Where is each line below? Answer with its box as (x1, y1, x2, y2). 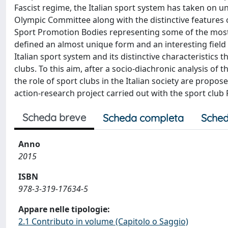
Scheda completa (103, 111, 184, 124)
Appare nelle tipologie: (18, 204, 110, 215)
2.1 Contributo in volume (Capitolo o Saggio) (18, 216, 188, 227)
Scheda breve (22, 111, 86, 124)
